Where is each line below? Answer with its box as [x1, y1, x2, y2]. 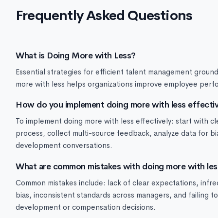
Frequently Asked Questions [16, 7, 193, 24]
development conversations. [16, 141, 112, 151]
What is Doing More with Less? [16, 50, 136, 61]
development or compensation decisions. [16, 202, 156, 212]
